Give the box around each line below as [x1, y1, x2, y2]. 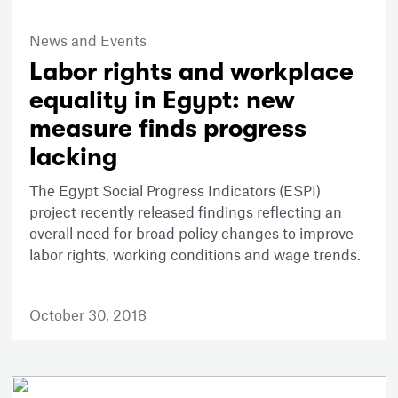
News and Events [29, 30, 147, 49]
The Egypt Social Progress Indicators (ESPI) [29, 180, 322, 199]
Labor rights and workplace [29, 57, 354, 86]
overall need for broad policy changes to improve [29, 223, 354, 242]
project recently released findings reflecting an [29, 202, 343, 220]
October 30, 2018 [29, 305, 147, 323]
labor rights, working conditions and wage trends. [29, 244, 362, 263]
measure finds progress [29, 114, 307, 143]
